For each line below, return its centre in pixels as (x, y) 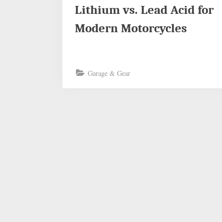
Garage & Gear (109, 73)
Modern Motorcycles (131, 28)
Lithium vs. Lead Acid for (144, 10)
